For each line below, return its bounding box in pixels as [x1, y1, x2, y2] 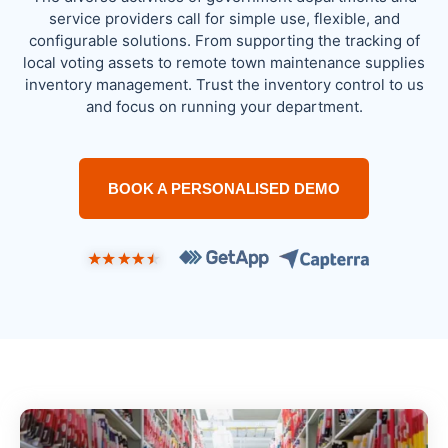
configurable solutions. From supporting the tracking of [28, 31, 420, 50]
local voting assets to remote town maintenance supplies [23, 53, 425, 72]
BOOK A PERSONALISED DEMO [108, 180, 340, 197]
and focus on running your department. [85, 97, 363, 116]
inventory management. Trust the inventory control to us [24, 75, 424, 94]
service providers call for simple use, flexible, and [48, 9, 400, 28]
